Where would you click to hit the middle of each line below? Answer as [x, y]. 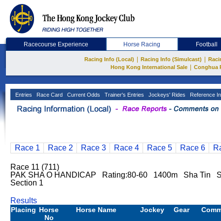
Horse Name [96, 210]
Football [207, 44]
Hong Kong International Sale [149, 67]
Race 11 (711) [35, 167]
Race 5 [159, 148]
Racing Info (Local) [109, 59]
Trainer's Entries [124, 95]
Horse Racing [142, 44]
